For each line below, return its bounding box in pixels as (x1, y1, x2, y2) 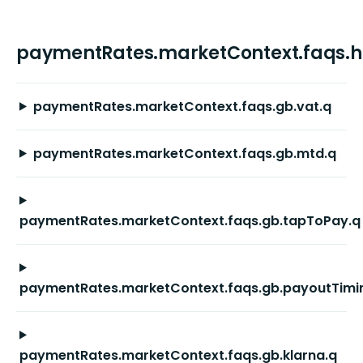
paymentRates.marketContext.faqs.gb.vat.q (32, 96, 331, 116)
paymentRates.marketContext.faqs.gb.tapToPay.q (19, 211, 361, 230)
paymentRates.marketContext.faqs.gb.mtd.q (32, 143, 336, 163)
